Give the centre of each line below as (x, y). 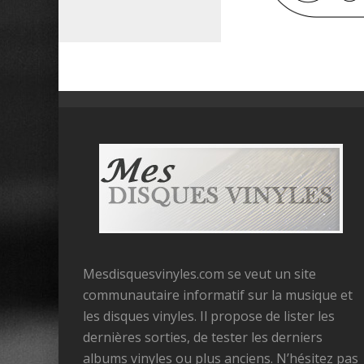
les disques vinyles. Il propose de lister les (209, 316)
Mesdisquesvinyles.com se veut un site (199, 274)
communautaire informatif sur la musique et (218, 295)
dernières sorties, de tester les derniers (203, 337)
